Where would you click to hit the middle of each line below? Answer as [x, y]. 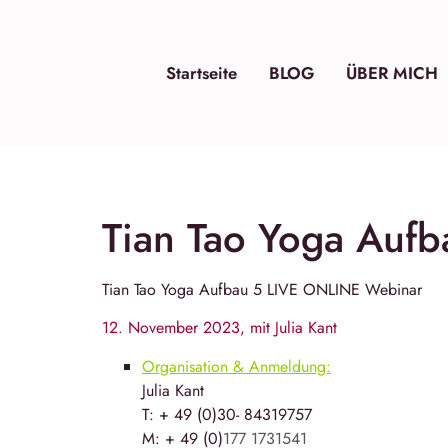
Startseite [202, 73]
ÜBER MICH [392, 73]
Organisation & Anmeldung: [236, 366]
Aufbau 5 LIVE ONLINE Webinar [308, 289]
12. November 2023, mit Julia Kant [219, 328]
